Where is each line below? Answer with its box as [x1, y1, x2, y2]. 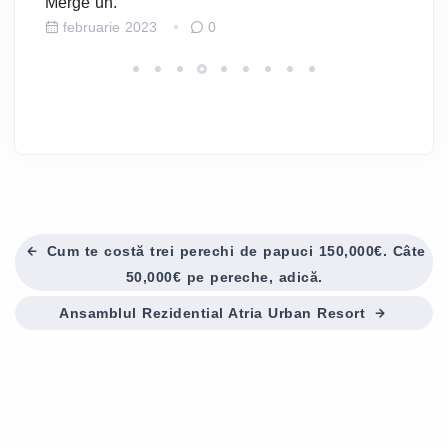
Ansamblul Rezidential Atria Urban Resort [59, 304, 371, 321]
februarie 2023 [63, 18, 157, 35]
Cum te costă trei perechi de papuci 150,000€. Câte [41, 242, 426, 259]
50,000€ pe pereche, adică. [125, 268, 323, 285]
